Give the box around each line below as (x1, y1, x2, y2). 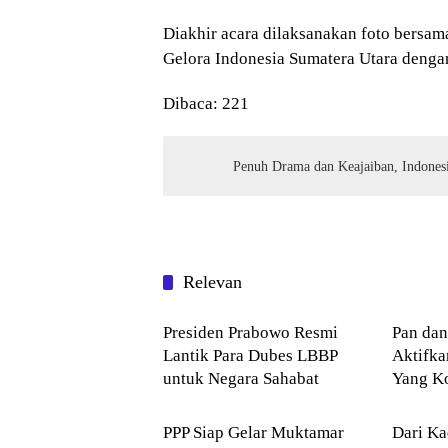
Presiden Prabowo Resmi (163, 323, 338, 343)
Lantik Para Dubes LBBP (163, 346, 338, 366)
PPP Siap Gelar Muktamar (163, 423, 344, 443)
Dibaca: (163, 94, 218, 114)
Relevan (183, 272, 242, 293)
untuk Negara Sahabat (163, 369, 319, 389)
